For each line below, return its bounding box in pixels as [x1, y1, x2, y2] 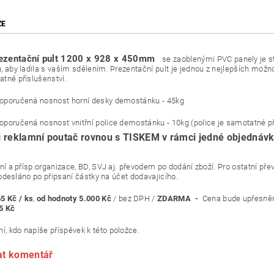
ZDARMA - [157, 194, 201, 204]
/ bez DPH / [113, 194, 158, 204]
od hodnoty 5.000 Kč [36, 194, 111, 204]
